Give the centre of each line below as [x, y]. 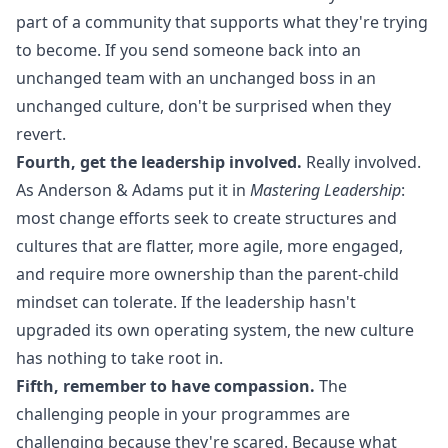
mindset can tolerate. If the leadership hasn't [186, 302]
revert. [41, 134]
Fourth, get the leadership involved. [159, 162]
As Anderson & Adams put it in [133, 190]
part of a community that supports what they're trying [222, 22]
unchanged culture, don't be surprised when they [203, 106]
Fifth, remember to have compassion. [165, 386]
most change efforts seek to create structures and [206, 218]
